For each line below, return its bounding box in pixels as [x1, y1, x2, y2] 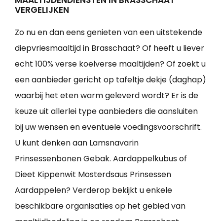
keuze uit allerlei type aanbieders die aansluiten [15, 106, 198, 117]
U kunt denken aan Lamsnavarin [15, 137, 139, 149]
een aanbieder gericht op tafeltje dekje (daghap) [15, 74, 206, 86]
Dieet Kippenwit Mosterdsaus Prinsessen [15, 169, 171, 181]
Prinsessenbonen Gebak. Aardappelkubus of [15, 153, 187, 165]
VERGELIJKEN [15, 4, 69, 16]
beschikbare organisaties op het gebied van [15, 200, 185, 212]
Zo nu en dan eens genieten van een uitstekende [15, 27, 202, 38]
